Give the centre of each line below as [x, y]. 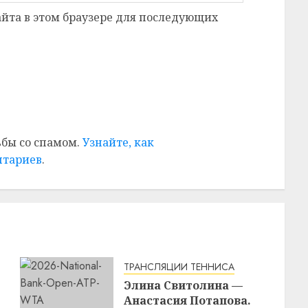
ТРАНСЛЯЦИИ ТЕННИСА [179, 266]
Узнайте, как [118, 142]
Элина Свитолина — [183, 285]
